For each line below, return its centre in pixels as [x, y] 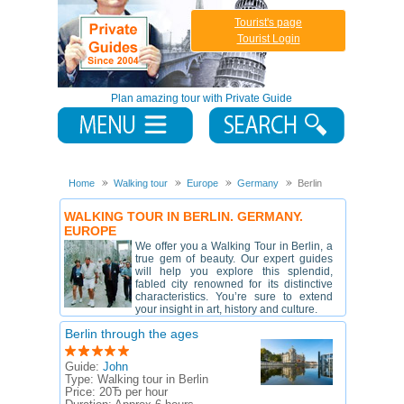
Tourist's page [268, 23]
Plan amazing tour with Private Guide [201, 98]
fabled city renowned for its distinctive [234, 284]
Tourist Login [268, 39]
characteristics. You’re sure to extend [234, 297]
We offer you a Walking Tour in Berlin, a [234, 246]
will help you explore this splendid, [234, 271]
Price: [82, 392]
